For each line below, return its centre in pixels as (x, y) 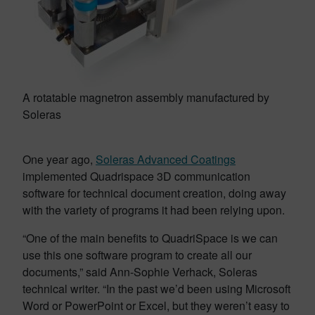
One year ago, (59, 159)
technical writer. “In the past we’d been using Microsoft (156, 289)
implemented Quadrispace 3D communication (136, 176)
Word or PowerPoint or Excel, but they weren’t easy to (156, 306)
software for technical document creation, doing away (154, 193)
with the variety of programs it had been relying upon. (154, 210)
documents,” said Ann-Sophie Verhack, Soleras (140, 272)
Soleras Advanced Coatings (166, 159)
